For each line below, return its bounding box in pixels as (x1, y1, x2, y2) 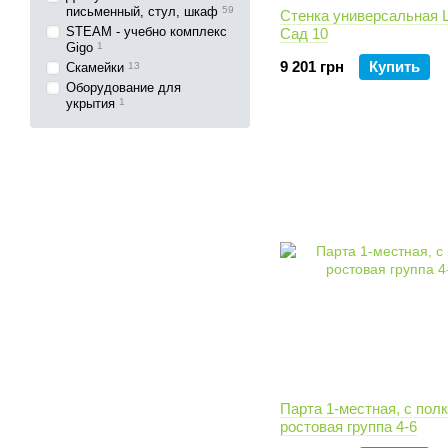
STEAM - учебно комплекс (66, 24, 227, 39)
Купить (369, 58, 420, 75)
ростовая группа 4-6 (280, 418, 417, 435)
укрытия (66, 96, 115, 111)
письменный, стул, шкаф (66, 4, 218, 19)
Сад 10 (280, 25, 328, 42)
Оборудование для (66, 80, 181, 95)
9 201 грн (280, 58, 344, 75)
